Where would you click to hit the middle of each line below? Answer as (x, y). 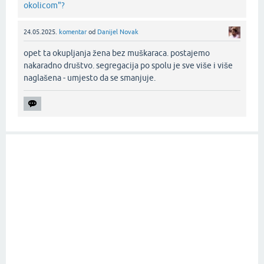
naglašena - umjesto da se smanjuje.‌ (90, 77)
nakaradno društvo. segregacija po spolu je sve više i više (128, 65)
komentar (73, 32)
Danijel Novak (118, 32)
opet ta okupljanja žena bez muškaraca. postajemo (117, 53)
